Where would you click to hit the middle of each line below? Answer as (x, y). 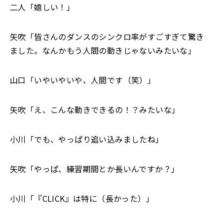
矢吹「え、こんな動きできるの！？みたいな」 (95, 110)
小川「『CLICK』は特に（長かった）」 (82, 198)
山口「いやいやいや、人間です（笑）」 (83, 80)
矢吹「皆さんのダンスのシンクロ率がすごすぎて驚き (107, 37)
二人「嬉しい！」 (42, 7)
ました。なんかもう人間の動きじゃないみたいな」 (103, 50)
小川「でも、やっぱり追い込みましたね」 (87, 139)
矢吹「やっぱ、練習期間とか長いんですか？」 (95, 169)
